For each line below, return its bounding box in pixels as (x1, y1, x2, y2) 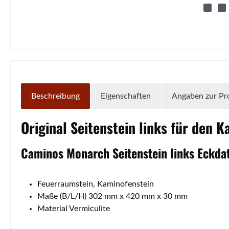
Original (21, 117, 71, 138)
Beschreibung (31, 91, 80, 100)
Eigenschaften (101, 91, 151, 100)
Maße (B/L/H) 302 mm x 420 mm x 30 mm (37, 192, 188, 200)
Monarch (66, 143, 109, 162)
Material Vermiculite (37, 204, 110, 213)
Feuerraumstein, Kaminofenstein (37, 179, 154, 188)
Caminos (21, 143, 66, 162)
